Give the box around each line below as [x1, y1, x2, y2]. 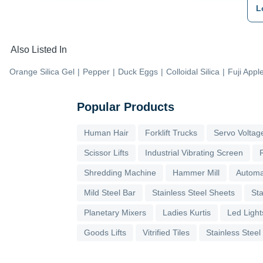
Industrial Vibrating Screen [145, 147, 243, 157]
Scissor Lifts [84, 147, 129, 157]
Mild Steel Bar [84, 187, 136, 197]
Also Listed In [11, 44, 67, 55]
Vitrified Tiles [143, 227, 190, 237]
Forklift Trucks [145, 127, 197, 137]
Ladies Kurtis [163, 207, 211, 217]
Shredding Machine [84, 167, 156, 177]
